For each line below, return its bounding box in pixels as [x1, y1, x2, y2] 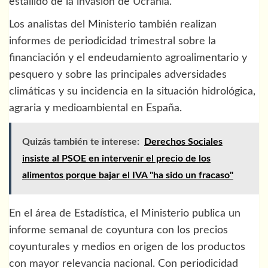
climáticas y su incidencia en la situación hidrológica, [9, 86, 255, 98]
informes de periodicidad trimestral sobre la [9, 36, 216, 47]
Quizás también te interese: [22, 137, 139, 147]
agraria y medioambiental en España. [9, 103, 182, 114]
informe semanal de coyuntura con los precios [9, 225, 228, 236]
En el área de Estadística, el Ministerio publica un [9, 208, 240, 220]
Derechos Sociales [144, 137, 223, 147]
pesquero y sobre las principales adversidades [9, 69, 227, 81]
